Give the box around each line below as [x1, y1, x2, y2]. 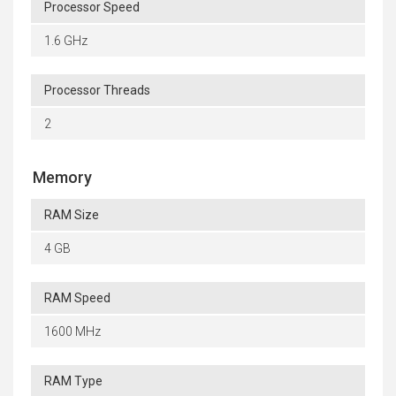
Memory [33, 168, 92, 187]
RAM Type [44, 374, 103, 389]
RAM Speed [44, 291, 110, 306]
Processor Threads [44, 83, 150, 98]
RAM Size [44, 208, 99, 223]
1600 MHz [44, 324, 101, 339]
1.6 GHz [44, 34, 88, 49]
